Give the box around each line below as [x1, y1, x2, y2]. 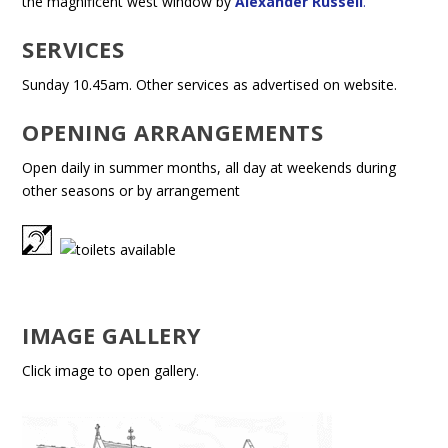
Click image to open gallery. [22, 360, 200, 380]
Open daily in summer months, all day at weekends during [22, 158, 397, 178]
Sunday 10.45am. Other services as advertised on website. [22, 74, 398, 94]
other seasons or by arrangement [22, 181, 241, 201]
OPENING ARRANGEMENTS [22, 117, 324, 148]
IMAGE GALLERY [22, 319, 202, 350]
